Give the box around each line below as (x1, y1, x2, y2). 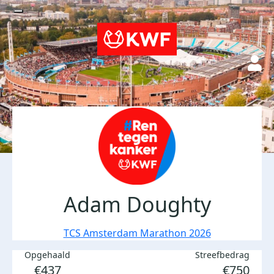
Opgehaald (24, 249, 70, 261)
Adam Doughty (63, 190, 211, 218)
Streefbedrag (195, 249, 250, 261)
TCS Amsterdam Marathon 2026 (63, 226, 211, 240)
